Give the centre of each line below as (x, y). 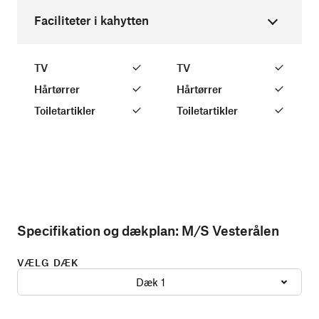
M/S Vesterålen (230, 230)
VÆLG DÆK (48, 262)
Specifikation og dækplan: (98, 230)
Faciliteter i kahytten (91, 20)
